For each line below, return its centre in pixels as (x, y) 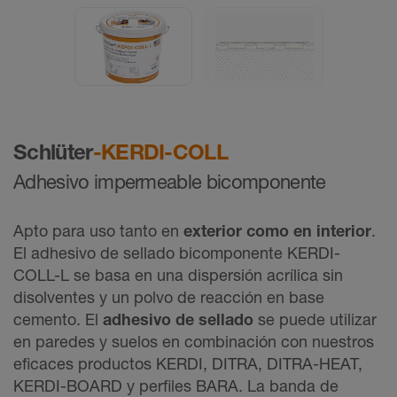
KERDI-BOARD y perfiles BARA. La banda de (176, 385)
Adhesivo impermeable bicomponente (170, 181)
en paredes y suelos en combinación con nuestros (194, 341)
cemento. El (58, 319)
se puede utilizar (315, 319)
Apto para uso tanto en (98, 230)
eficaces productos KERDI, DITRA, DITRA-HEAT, (188, 363)
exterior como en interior (277, 230)
